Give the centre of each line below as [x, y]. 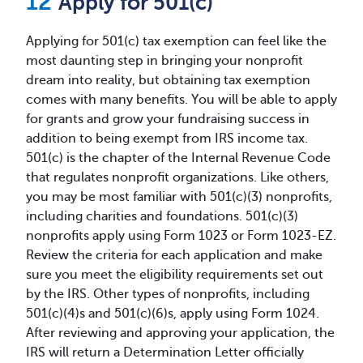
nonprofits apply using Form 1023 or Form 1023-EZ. [181, 235]
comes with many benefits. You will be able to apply [181, 99]
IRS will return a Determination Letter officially [165, 352]
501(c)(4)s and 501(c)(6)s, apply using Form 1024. [173, 313]
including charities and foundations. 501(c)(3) [162, 216]
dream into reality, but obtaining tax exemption [168, 80]
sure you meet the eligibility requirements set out [175, 274]
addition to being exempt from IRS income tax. [167, 138]
